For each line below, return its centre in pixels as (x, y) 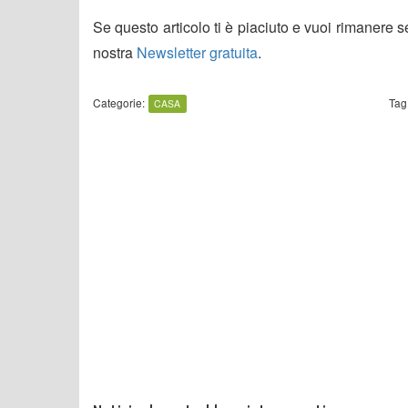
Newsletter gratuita (197, 52)
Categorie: (119, 102)
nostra (115, 52)
